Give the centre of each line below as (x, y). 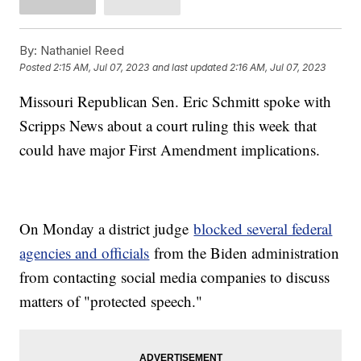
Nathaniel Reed (81, 50)
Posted (37, 68)
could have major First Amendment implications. (170, 149)
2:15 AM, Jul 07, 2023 (102, 68)
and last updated (190, 68)
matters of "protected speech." (111, 301)
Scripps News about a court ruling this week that (168, 125)
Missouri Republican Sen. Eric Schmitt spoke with (176, 101)
